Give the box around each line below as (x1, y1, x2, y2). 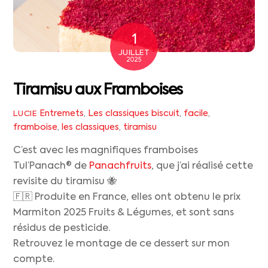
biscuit (151, 109, 179, 118)
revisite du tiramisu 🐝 (13, 177, 117, 187)
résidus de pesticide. (13, 224, 111, 234)
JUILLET (118, 48, 150, 57)
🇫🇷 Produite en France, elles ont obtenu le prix (13, 193, 241, 203)
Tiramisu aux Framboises (13, 82, 182, 98)
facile (183, 109, 208, 118)
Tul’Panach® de (13, 162, 90, 172)
